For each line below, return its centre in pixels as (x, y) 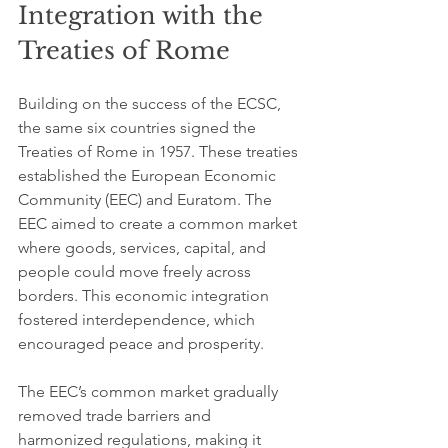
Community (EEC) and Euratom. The (147, 199)
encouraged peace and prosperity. (141, 343)
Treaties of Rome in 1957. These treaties (160, 151)
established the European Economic (149, 175)
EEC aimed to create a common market (159, 223)
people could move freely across (136, 271)
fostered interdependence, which (138, 319)
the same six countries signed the (139, 127)
